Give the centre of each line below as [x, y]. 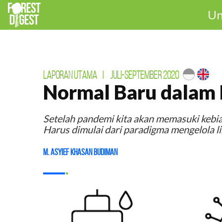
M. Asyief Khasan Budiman [80, 152]
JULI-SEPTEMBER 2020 [144, 75]
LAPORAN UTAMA [70, 75]
